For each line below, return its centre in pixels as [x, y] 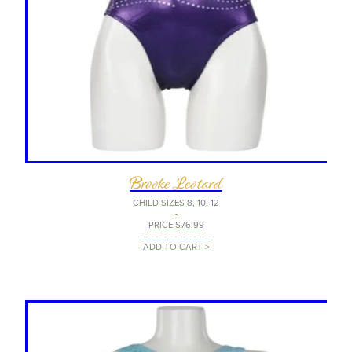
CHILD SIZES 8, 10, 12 [176, 203]
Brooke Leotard [176, 183]
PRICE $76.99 [176, 225]
